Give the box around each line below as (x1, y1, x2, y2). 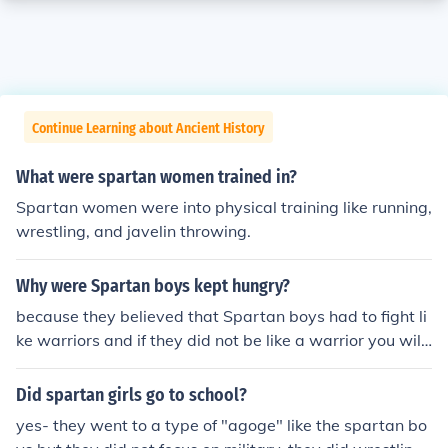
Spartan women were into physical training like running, (16, 197, 432, 217)
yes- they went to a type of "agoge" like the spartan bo (16, 415, 427, 435)
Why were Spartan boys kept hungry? (16, 275, 290, 297)
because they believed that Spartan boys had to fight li (16, 306, 427, 326)
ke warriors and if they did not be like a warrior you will (16, 330, 425, 350)
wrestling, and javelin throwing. (16, 221, 251, 241)
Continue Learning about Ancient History (32, 120, 265, 137)
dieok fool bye (16, 354, 119, 374)
